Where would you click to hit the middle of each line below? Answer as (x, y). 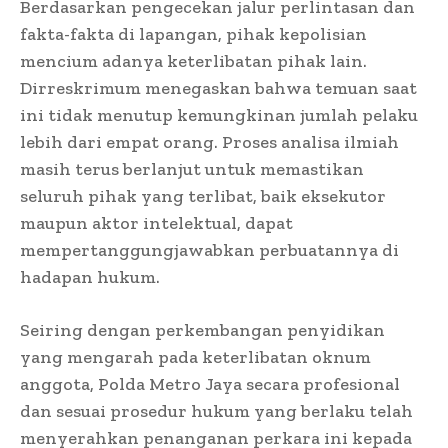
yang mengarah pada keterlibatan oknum (195, 357)
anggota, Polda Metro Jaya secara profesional (210, 384)
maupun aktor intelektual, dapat (156, 223)
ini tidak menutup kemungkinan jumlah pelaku (219, 115)
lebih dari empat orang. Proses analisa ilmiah (209, 142)
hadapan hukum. (90, 277)
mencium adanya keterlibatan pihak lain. (193, 61)
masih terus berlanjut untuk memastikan (192, 169)
